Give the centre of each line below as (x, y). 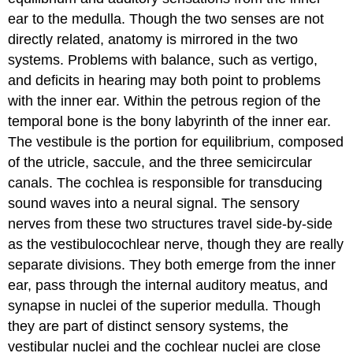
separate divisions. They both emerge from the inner (172, 265)
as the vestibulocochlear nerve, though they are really (176, 245)
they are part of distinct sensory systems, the (149, 327)
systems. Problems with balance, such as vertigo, (163, 60)
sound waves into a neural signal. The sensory (154, 204)
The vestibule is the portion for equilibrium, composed (176, 142)
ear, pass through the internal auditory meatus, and (168, 286)
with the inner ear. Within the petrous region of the (165, 101)
